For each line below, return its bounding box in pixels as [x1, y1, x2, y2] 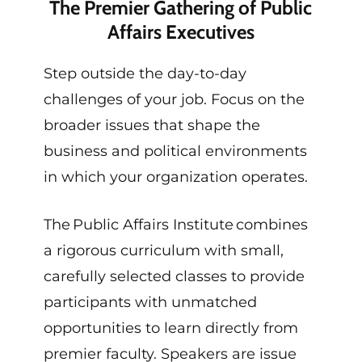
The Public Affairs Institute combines [43, 215, 308, 234]
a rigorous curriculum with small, [43, 241, 284, 259]
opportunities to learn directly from [43, 318, 298, 337]
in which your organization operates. [43, 167, 308, 186]
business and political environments [43, 141, 307, 160]
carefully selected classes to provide [43, 267, 305, 285]
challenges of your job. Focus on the [43, 90, 305, 108]
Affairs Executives [107, 19, 255, 44]
